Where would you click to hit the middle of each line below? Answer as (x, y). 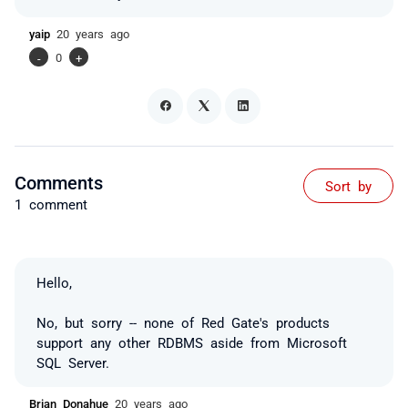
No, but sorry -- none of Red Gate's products (183, 321)
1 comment (51, 203)
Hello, (54, 281)
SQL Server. (73, 362)
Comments (59, 181)
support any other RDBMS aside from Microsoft (192, 342)
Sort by (348, 185)
